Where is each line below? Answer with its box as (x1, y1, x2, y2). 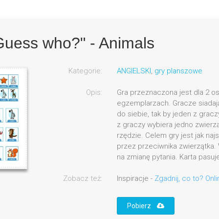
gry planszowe (154, 66, 202, 76)
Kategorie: (68, 66, 102, 76)
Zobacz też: (63, 174, 102, 183)
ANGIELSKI (116, 66, 151, 76)
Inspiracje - (116, 174, 154, 183)
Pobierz (127, 202, 157, 210)
